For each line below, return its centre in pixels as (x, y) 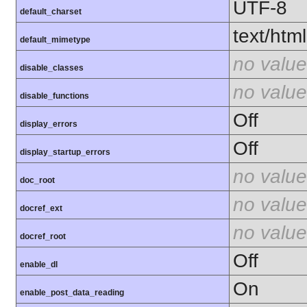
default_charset (51, 11)
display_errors (49, 124)
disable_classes (52, 67)
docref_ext (41, 208)
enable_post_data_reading (72, 292)
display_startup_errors (65, 152)
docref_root (43, 236)
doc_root (37, 180)
